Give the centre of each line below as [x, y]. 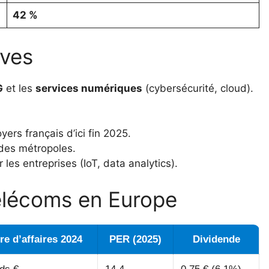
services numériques [89, 88]
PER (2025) [135, 239]
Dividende [216, 239]
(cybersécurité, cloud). [198, 88]
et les [19, 88]
